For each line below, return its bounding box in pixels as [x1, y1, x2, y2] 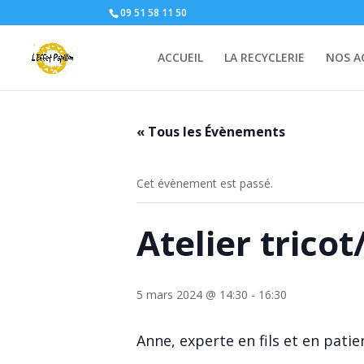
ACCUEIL [158, 50, 203, 65]
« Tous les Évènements [136, 123, 285, 141]
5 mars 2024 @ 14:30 [136, 287, 248, 302]
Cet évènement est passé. [136, 175, 273, 191]
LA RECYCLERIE [224, 50, 305, 65]
